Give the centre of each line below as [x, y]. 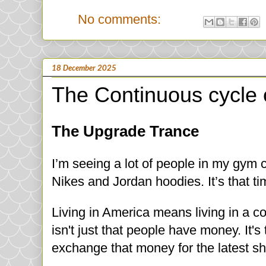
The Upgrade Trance [125, 132]
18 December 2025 [84, 67]
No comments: [121, 19]
